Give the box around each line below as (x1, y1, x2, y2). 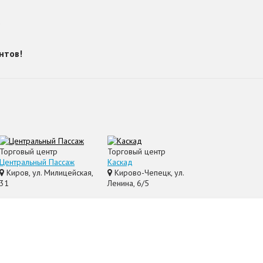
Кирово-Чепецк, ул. (112, 167, 184, 178)
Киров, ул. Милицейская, (4, 167, 93, 178)
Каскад (107, 156, 133, 167)
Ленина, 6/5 (107, 177, 149, 188)
